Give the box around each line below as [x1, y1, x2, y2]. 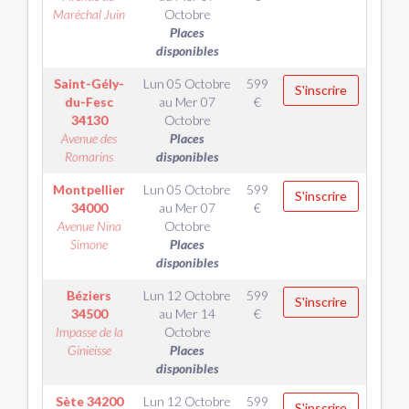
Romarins [65, 149, 113, 164]
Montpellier [53, 182, 125, 197]
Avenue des [61, 131, 117, 146]
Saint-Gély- [54, 76, 124, 91]
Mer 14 [175, 306, 215, 321]
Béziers [67, 288, 111, 303]
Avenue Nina [57, 218, 121, 234]
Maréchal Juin [53, 6, 125, 22]
